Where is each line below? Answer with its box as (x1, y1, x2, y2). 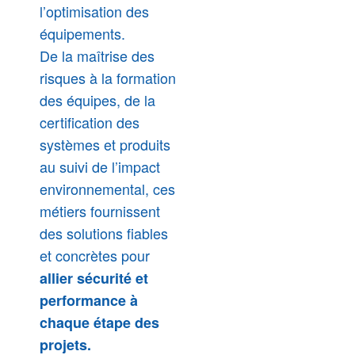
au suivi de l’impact (40, 155, 160, 177)
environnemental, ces (40, 177, 175, 199)
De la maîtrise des (40, 44, 155, 66)
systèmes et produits (40, 133, 170, 155)
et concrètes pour (40, 244, 150, 265)
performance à (40, 289, 138, 311)
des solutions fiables (40, 222, 168, 243)
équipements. (40, 22, 129, 44)
